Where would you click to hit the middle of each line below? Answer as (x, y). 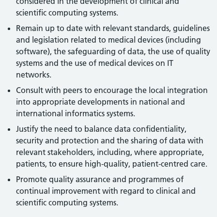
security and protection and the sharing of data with (110, 140)
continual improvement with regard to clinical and (106, 191)
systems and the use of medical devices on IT (95, 63)
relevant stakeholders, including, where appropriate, (110, 152)
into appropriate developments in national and (101, 102)
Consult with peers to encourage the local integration (112, 90)
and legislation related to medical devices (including (109, 40)
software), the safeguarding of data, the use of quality (113, 51)
